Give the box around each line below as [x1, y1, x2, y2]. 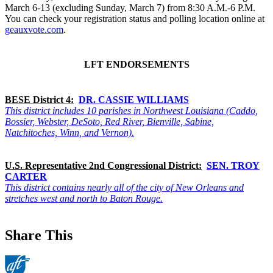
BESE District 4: [5, 94, 74, 105]
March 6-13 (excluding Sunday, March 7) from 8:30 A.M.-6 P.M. [5, 2, 255, 13]
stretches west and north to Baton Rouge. [5, 193, 163, 204]
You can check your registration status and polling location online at [5, 13, 264, 24]
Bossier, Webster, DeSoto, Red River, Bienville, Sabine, [5, 116, 214, 127]
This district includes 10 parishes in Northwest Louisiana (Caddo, [5, 105, 258, 116]
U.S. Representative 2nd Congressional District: [5, 160, 202, 171]
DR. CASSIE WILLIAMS [79, 94, 189, 105]
